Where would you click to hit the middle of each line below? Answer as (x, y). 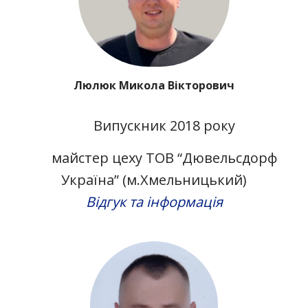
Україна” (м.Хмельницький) (154, 180)
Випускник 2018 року (164, 125)
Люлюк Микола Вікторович (154, 85)
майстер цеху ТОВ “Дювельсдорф (164, 158)
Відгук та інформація (154, 202)
